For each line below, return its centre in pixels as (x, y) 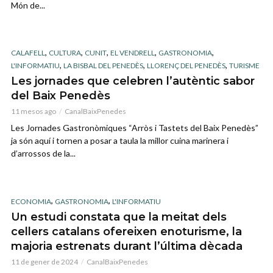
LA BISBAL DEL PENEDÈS (103, 66)
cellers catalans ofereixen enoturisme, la (126, 231)
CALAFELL (28, 52)
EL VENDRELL (133, 52)
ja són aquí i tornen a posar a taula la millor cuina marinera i (120, 141)
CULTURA (65, 52)
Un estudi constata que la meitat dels (119, 217)
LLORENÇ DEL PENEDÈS (186, 66)
